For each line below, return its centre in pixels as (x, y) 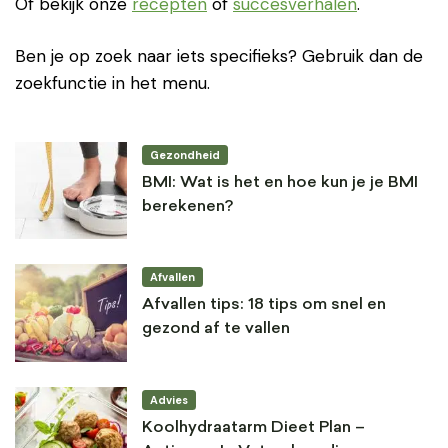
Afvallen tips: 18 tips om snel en (264, 305)
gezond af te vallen (216, 329)
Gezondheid (185, 155)
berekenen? (187, 207)
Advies (169, 399)
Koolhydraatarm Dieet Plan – (253, 427)
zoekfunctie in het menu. (112, 83)
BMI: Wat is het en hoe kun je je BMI (280, 183)
